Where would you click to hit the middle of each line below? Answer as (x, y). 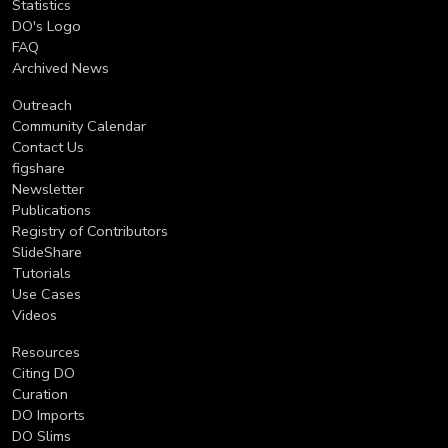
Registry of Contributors (90, 230)
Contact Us (48, 146)
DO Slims (41, 435)
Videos (34, 314)
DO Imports (48, 414)
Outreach (42, 104)
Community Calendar (79, 125)
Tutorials (41, 272)
